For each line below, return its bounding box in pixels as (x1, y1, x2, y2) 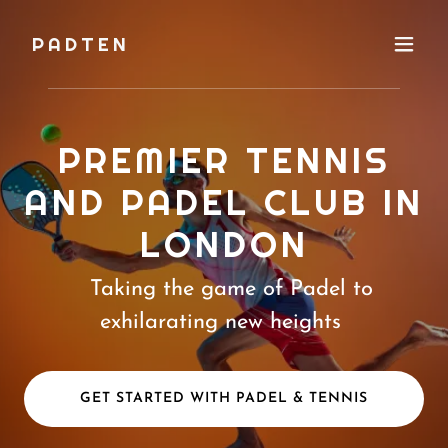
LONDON (139, 221, 309, 266)
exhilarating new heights (100, 310, 348, 334)
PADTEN (32, 32, 130, 56)
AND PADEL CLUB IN (24, 179, 424, 224)
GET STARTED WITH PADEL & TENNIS (80, 391, 368, 406)
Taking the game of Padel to (89, 277, 373, 301)
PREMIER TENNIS (57, 137, 391, 182)
